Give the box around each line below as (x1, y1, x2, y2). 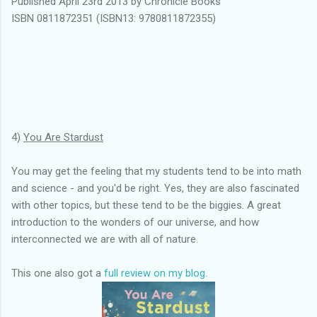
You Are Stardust (23, 130, 103, 144)
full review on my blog (104, 266, 205, 279)
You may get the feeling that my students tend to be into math (11, 164, 301, 178)
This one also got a (11, 266, 104, 279)
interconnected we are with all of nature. (11, 232, 198, 246)
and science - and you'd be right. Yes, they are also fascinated (11, 181, 299, 195)
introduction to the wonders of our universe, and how (11, 215, 259, 229)
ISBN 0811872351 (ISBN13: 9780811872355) (11, 11, 216, 25)
